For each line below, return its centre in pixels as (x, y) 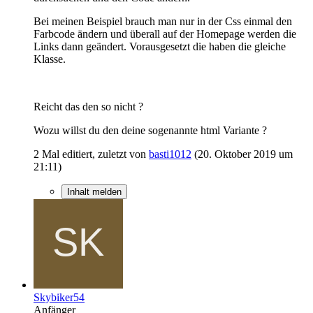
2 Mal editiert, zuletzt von (91, 154)
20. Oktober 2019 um (245, 154)
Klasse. (50, 59)
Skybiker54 (59, 297)
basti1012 (170, 154)
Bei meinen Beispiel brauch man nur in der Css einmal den (163, 21)
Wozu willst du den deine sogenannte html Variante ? (150, 130)
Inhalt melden (94, 191)
